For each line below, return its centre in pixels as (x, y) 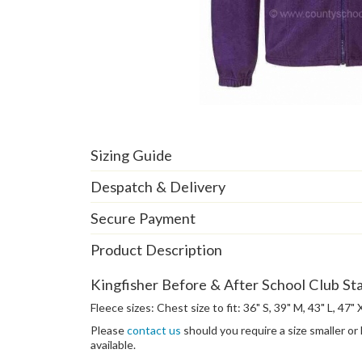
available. (113, 345)
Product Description (156, 250)
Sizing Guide (131, 155)
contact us (154, 330)
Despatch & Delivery (158, 186)
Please (109, 330)
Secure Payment (143, 218)
